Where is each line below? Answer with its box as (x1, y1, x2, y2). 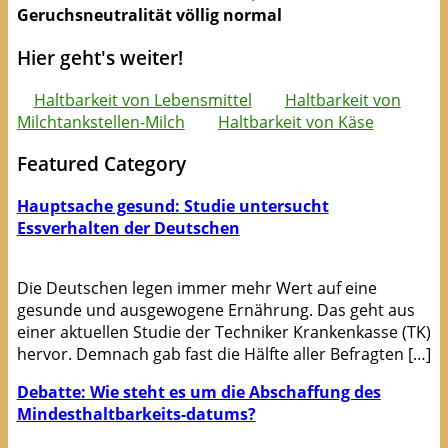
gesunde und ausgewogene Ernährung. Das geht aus (16, 298, 415, 321)
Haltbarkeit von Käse (217, 110, 374, 133)
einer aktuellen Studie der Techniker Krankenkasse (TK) (16, 320, 431, 343)
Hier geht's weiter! (16, 44, 183, 70)
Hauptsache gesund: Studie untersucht (16, 194, 329, 217)
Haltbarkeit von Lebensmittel (33, 88, 252, 111)
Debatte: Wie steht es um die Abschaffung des (16, 380, 381, 403)
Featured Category (16, 151, 186, 177)
